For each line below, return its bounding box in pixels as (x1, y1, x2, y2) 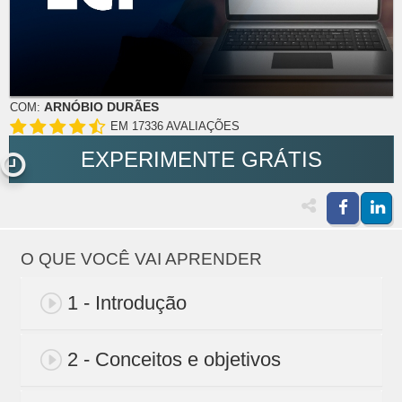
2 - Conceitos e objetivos (66, 348, 281, 371)
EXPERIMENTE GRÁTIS (81, 147, 322, 172)
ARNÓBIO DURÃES (43, 100, 159, 115)
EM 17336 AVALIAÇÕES (109, 119, 240, 134)
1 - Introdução (66, 292, 187, 315)
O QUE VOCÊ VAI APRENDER (20, 249, 262, 269)
